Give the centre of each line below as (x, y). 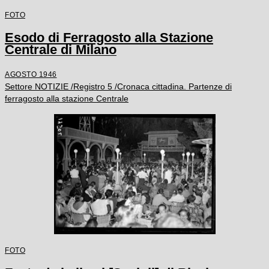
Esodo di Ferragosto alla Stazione (109, 38)
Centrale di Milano (61, 50)
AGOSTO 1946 (31, 74)
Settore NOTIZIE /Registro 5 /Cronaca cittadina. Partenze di (118, 86)
